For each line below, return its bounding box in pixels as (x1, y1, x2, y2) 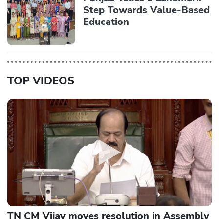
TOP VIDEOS (7, 73, 74, 88)
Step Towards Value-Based (83, 3, 210, 17)
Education (83, 15, 129, 29)
